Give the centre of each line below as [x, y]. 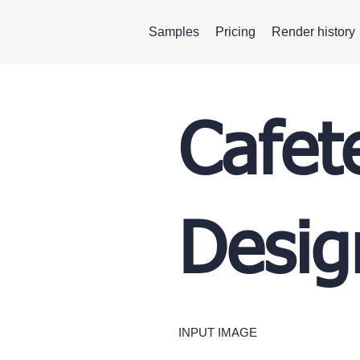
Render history [313, 32]
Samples [174, 32]
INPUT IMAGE [218, 332]
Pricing [235, 32]
